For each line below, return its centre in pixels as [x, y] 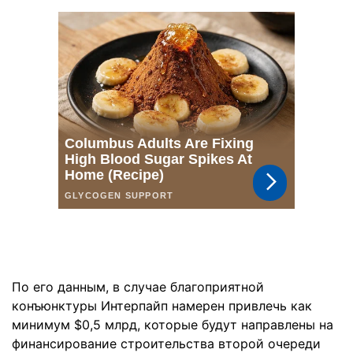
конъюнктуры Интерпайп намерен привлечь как [162, 306]
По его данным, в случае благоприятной [138, 287]
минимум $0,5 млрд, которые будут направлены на [173, 325]
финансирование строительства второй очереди [166, 344]
